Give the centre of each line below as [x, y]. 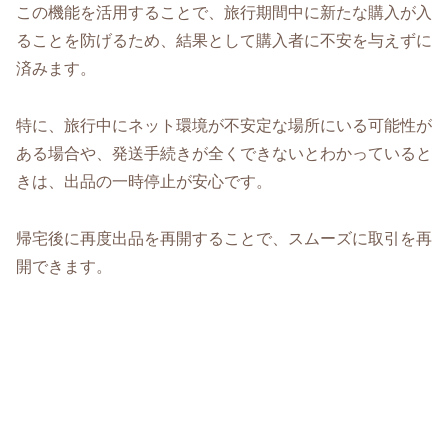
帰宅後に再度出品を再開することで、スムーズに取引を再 [224, 238]
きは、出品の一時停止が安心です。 [144, 182]
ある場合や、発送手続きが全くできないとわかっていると [224, 154]
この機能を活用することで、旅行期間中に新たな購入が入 [224, 13]
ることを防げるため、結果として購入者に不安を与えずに [224, 41]
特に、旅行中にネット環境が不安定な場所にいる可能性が [224, 126]
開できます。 [64, 266]
